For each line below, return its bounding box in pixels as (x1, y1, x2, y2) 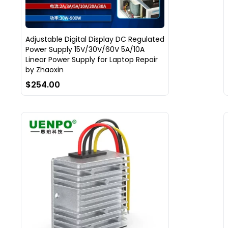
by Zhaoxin (25, 64, 64, 75)
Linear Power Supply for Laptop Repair (25, 54, 158, 65)
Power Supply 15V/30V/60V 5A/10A (25, 44, 145, 54)
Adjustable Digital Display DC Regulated (25, 34, 164, 44)
